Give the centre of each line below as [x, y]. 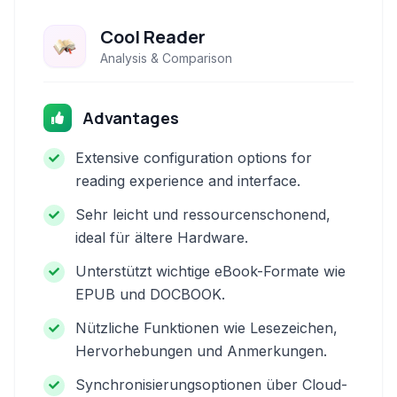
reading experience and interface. [188, 181]
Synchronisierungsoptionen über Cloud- [211, 385]
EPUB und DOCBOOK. [150, 294]
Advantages [131, 118]
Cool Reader [153, 37]
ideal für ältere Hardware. [162, 237]
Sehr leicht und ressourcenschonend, [203, 214]
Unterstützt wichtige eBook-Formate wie [210, 271]
